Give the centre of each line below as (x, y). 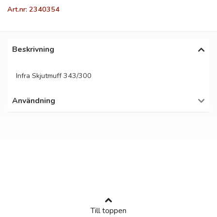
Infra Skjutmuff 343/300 (54, 76)
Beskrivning (33, 49)
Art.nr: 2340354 (33, 9)
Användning (34, 101)
